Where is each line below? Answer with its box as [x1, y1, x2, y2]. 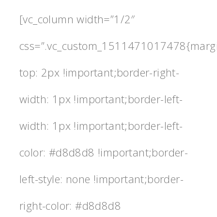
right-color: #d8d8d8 [19, 198, 121, 213]
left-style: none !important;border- [19, 171, 184, 186]
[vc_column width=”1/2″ [19, 11, 135, 26]
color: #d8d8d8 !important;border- [19, 144, 188, 159]
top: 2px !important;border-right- [19, 64, 180, 79]
